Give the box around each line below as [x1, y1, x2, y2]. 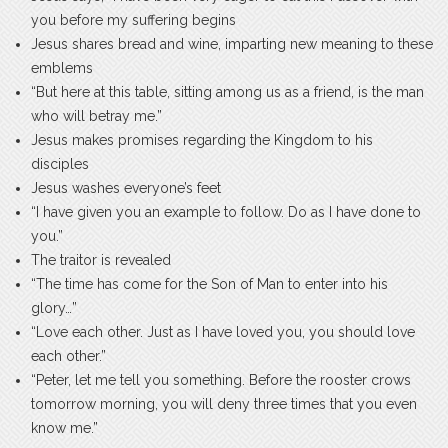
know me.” [31, 420, 98, 437]
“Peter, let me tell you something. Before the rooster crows [31, 372, 411, 389]
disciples [31, 156, 89, 173]
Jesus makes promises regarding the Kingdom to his [31, 132, 373, 149]
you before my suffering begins [31, 12, 236, 29]
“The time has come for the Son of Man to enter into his [31, 276, 388, 293]
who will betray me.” [31, 108, 162, 125]
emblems [31, 60, 93, 77]
